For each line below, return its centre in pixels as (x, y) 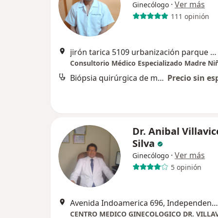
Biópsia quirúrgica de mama (161, 78)
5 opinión (186, 167)
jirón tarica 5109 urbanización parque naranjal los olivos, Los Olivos (213, 52)
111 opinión (190, 16)
